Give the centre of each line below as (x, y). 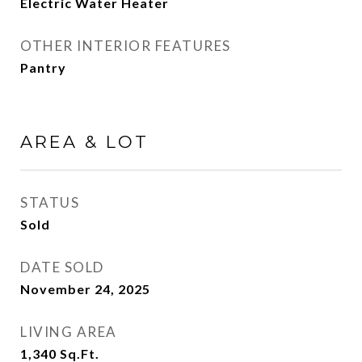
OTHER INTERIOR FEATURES (126, 46)
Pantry (43, 67)
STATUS (50, 202)
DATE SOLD (62, 267)
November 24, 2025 (85, 289)
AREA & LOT (84, 142)
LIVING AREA (69, 332)
